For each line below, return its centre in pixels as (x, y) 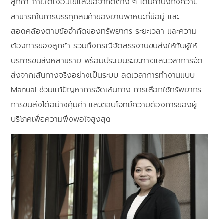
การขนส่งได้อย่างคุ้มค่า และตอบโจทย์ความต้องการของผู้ (104, 105)
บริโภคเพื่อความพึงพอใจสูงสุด (61, 120)
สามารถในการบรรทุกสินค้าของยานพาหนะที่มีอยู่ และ (95, 17)
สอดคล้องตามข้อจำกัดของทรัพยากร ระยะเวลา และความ (104, 32)
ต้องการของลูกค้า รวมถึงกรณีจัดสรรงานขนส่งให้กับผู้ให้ (104, 46)
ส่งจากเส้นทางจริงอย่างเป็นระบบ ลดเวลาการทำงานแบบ (103, 76)
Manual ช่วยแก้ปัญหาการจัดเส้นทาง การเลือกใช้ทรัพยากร (106, 90)
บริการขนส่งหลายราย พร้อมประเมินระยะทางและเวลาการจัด (107, 61)
